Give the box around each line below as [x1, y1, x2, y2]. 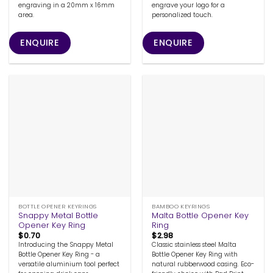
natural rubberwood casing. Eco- [152, 260, 255, 269]
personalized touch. [152, 10, 213, 20]
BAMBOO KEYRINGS [152, 202, 210, 210]
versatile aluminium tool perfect [18, 260, 120, 269]
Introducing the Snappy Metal [18, 240, 114, 250]
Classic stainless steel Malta [152, 240, 237, 250]
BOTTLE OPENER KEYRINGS [18, 202, 97, 210]
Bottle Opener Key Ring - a [18, 250, 101, 260]
